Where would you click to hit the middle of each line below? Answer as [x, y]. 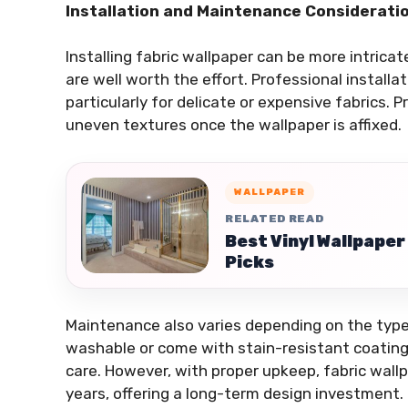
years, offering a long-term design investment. [235, 394]
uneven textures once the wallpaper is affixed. [234, 125]
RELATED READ [275, 218]
